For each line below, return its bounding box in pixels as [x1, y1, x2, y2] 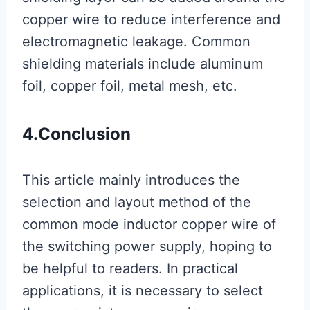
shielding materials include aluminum [22, 55, 263, 73]
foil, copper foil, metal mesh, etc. [22, 77, 237, 95]
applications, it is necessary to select [22, 282, 263, 300]
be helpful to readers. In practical [22, 260, 238, 277]
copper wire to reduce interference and [22, 11, 280, 28]
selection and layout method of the [22, 194, 251, 211]
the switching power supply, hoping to [22, 238, 272, 255]
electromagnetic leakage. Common [22, 33, 250, 51]
